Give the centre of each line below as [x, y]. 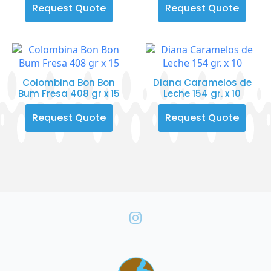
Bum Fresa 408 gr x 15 [69, 93]
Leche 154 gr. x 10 [202, 93]
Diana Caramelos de [202, 82]
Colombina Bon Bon [69, 82]
